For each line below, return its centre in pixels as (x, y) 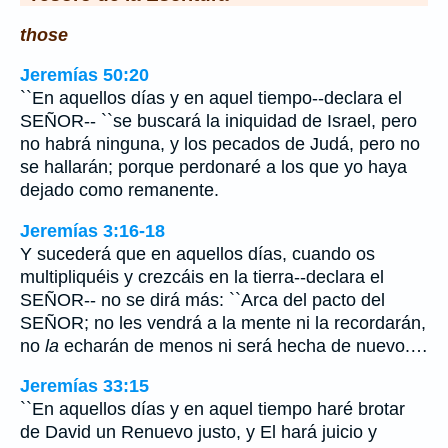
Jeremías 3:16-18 (92, 230)
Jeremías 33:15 (84, 386)
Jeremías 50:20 (84, 75)
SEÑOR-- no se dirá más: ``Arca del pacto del (202, 299)
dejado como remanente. (119, 190)
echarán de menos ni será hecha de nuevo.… (243, 345)
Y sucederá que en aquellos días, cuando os (197, 253)
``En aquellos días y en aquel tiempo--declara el (211, 98)
